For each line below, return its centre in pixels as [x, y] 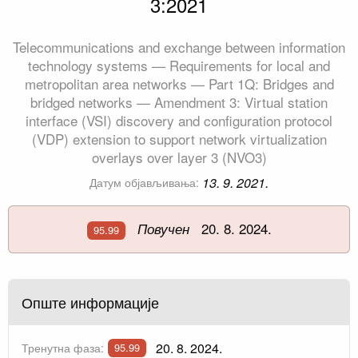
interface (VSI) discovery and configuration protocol [179, 121]
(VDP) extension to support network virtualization [179, 139]
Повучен [163, 229]
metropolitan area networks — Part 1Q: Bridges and [179, 84]
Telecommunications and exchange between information [179, 47]
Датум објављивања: [144, 183]
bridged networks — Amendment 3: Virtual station [179, 102]
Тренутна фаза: [63, 347]
